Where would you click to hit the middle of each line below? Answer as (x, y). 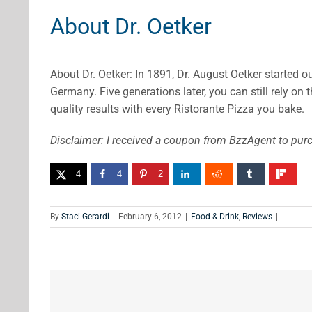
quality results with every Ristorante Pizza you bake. (177, 109)
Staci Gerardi (85, 217)
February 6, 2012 (150, 217)
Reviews (257, 217)
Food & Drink (215, 217)
